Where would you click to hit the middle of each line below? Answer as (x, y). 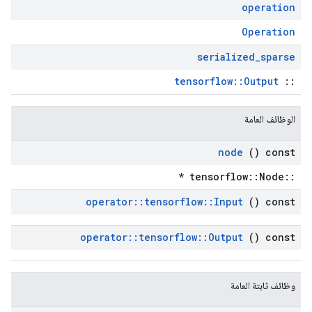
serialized (226, 57)
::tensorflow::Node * (290, 177)
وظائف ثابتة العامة (263, 286)
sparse (278, 57)
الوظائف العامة (270, 119)
